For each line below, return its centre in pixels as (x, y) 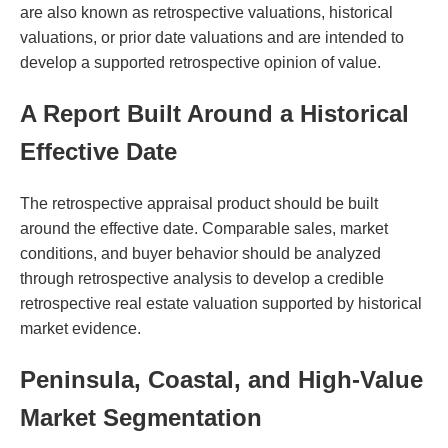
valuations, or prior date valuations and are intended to (212, 37)
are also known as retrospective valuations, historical (206, 12)
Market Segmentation (141, 417)
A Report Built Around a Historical (214, 113)
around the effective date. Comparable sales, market (204, 228)
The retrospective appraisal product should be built (199, 203)
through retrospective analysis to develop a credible (202, 278)
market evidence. (80, 328)
